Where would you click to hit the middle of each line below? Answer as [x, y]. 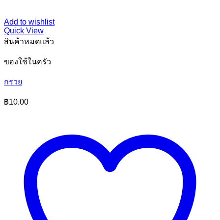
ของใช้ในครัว [27, 62]
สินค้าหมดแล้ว [29, 41]
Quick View [24, 31]
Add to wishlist [29, 22]
